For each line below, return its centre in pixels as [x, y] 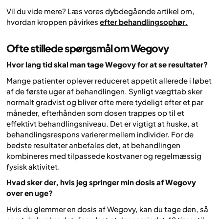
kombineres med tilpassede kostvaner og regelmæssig [104, 155]
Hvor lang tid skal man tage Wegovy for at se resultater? [107, 65]
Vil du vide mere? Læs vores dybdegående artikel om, [100, 11]
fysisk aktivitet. [33, 166]
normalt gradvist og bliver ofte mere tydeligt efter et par [105, 102]
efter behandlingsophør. [144, 22]
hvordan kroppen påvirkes [53, 22]
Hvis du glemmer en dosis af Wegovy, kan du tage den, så [107, 209]
